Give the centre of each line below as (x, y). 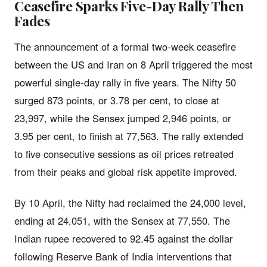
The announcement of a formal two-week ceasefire (125, 46)
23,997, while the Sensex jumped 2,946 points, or (123, 118)
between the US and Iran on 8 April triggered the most (133, 64)
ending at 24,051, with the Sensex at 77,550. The (122, 220)
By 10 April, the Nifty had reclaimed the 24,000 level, (130, 202)
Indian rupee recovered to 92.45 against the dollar (124, 238)
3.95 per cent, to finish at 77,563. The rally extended (129, 136)
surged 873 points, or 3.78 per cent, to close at (117, 100)
